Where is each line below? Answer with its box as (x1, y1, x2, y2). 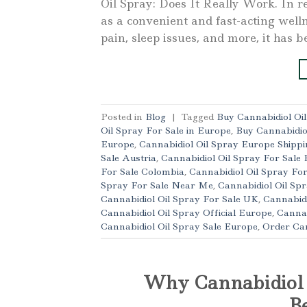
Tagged (182, 110, 217, 123)
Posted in (101, 110, 145, 123)
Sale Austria (101, 151, 156, 164)
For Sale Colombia (101, 164, 184, 177)
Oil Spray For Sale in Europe (101, 123, 231, 136)
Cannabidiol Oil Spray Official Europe (101, 206, 272, 219)
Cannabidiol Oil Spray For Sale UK (101, 192, 258, 205)
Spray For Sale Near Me (101, 178, 213, 191)
